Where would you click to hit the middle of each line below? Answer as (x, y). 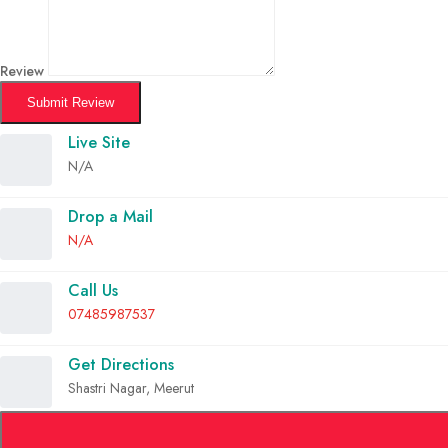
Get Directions (121, 364)
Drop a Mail (110, 216)
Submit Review (70, 102)
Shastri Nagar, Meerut (131, 387)
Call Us (93, 290)
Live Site (99, 142)
